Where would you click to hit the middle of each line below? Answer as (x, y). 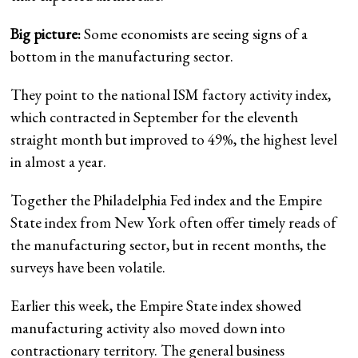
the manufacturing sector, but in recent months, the (169, 245)
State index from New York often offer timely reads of (174, 222)
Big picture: (46, 34)
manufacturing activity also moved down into (148, 328)
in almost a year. (59, 161)
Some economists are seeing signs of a (195, 34)
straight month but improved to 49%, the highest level (174, 139)
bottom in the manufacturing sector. (122, 56)
